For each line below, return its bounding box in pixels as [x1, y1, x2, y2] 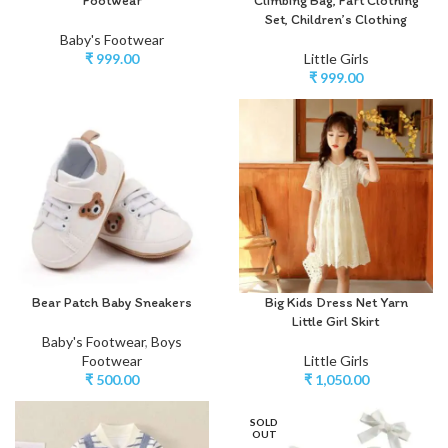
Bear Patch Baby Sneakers [32, 293, 192, 311]
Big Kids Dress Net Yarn [264, 293, 408, 311]
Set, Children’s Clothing [265, 10, 407, 28]
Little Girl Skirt [292, 312, 380, 330]
